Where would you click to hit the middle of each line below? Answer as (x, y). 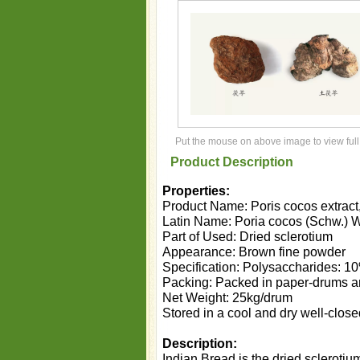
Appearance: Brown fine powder (254, 252)
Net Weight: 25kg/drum (227, 298)
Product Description (232, 162)
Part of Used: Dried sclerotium (247, 237)
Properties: (196, 191)
